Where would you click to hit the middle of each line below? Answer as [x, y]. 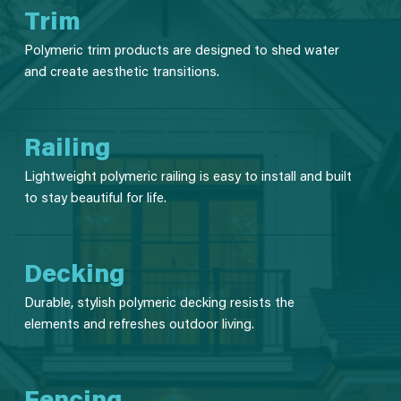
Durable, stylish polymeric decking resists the [159, 302]
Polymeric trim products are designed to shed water [182, 49]
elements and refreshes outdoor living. [139, 323]
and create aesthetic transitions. [122, 71]
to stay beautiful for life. [95, 197]
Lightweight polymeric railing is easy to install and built [188, 175]
